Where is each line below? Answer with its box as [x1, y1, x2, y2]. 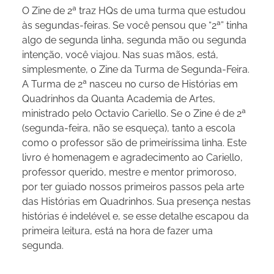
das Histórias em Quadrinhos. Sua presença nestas [22, 195, 251, 207]
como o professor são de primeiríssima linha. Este [22, 136, 246, 149]
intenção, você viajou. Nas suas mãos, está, [22, 48, 218, 61]
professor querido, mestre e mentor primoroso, [22, 166, 237, 178]
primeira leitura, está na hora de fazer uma [22, 224, 213, 237]
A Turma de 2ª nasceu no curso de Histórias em [22, 78, 238, 90]
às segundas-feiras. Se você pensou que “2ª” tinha [22, 19, 248, 31]
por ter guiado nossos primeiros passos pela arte [22, 180, 244, 193]
